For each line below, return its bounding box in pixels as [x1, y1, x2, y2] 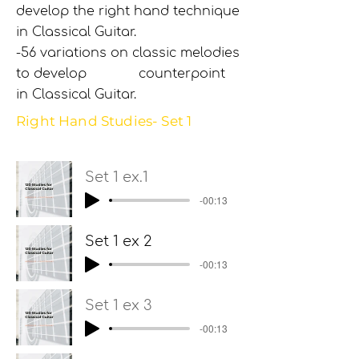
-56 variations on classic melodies [16, 46, 240, 60]
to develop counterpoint [16, 67, 225, 81]
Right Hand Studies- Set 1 [16, 113, 192, 129]
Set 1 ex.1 [85, 169, 148, 185]
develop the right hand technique [16, 4, 240, 18]
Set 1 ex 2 [85, 233, 151, 249]
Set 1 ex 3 [85, 297, 151, 313]
